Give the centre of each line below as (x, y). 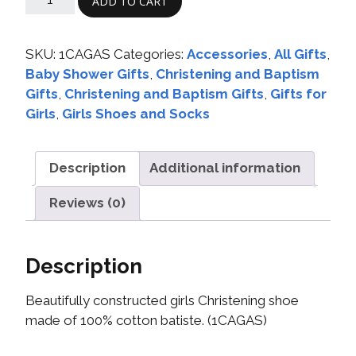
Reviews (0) (87, 203)
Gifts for (298, 93)
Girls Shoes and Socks (136, 113)
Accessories (227, 54)
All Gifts (300, 54)
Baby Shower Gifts (87, 74)
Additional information (225, 168)
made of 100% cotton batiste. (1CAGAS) (146, 321)
